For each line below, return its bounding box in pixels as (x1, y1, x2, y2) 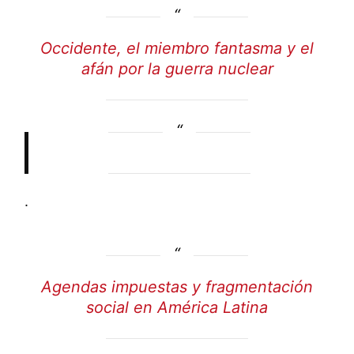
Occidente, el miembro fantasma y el (40, 39, 314, 58)
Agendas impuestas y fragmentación (41, 277, 313, 297)
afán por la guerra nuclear (81, 59, 273, 79)
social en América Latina (86, 298, 268, 318)
